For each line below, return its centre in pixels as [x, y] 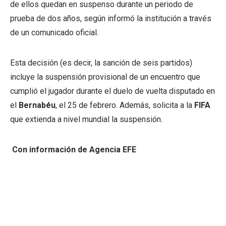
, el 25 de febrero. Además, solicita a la [125, 105]
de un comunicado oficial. [54, 33]
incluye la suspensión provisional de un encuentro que [105, 77]
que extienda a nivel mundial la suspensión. [86, 119]
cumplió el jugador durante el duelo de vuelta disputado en [112, 91]
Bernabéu [37, 105]
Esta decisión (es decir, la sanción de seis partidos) [101, 63]
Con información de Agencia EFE [73, 150]
